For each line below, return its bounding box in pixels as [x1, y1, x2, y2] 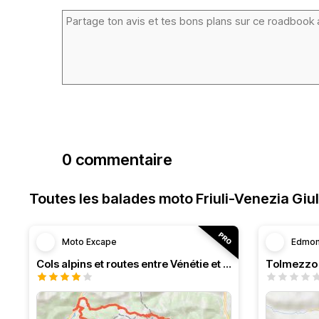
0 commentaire [62, 150, 172, 169]
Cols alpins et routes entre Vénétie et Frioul [223, 257, 231, 271]
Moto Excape [62, 236, 117, 247]
